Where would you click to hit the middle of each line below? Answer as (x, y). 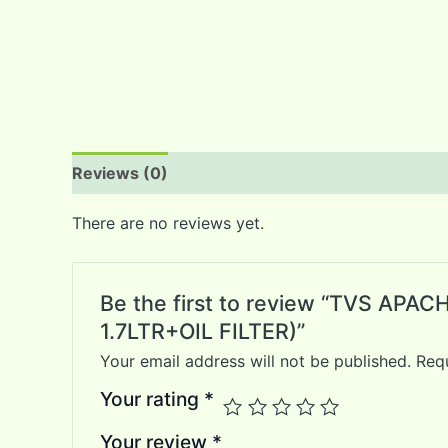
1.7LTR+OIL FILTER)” (202, 330)
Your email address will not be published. (255, 360)
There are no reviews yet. (168, 223)
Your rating (151, 398)
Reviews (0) (120, 173)
